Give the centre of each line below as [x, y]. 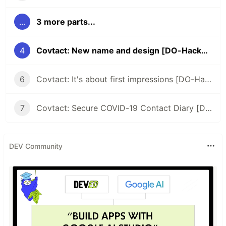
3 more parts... [66, 22]
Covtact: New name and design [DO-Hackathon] [205, 51]
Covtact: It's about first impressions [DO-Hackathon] [208, 79]
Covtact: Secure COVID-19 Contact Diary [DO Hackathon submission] [209, 108]
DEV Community [36, 146]
